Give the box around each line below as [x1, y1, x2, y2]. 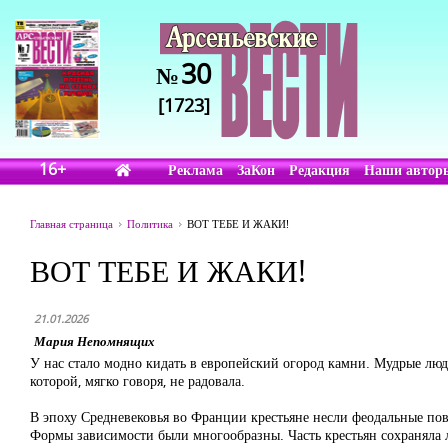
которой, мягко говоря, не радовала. [30, 371, 245, 390]
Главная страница [30, 216, 113, 231]
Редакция [289, 160, 351, 179]
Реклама [168, 160, 224, 179]
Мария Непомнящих [34, 332, 155, 350]
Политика [127, 216, 173, 231]
